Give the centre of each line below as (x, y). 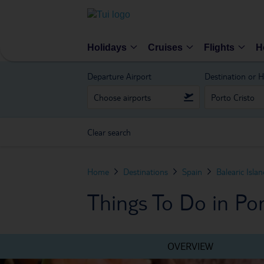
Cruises (165, 47)
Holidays (107, 47)
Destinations (146, 171)
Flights (219, 47)
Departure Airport (119, 76)
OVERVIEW (190, 246)
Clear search (109, 132)
